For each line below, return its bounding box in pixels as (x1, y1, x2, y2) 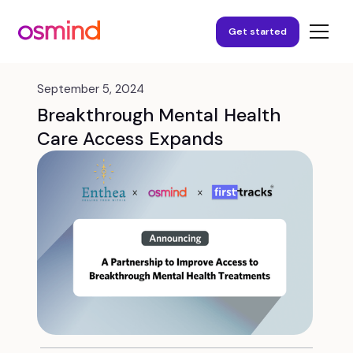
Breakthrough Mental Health (36, 103, 281, 127)
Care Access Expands (36, 127, 225, 150)
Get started (228, 24, 288, 38)
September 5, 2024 (36, 81, 145, 97)
